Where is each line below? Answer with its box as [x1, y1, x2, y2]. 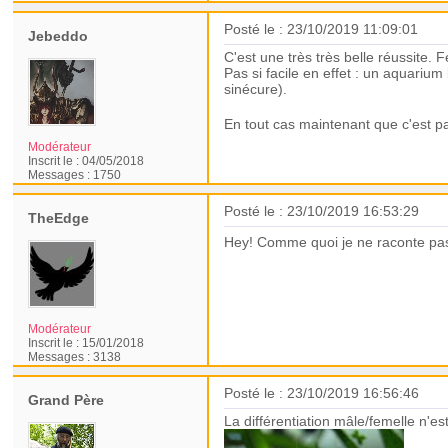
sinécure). [224, 81, 288, 97]
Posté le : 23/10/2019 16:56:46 [224, 385, 420, 401]
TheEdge [28, 210, 90, 226]
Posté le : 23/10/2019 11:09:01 [224, 21, 419, 37]
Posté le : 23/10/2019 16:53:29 [224, 203, 420, 219]
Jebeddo [28, 28, 89, 44]
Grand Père [28, 392, 105, 408]
